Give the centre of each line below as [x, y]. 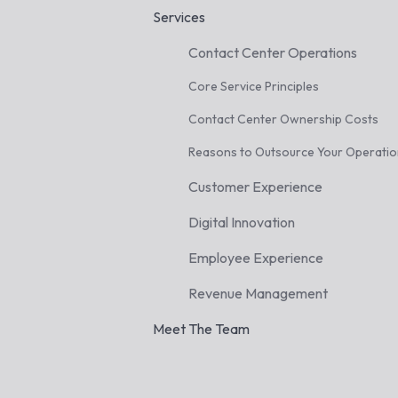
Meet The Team [201, 329]
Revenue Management [258, 293]
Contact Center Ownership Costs [283, 119]
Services [179, 17]
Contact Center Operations [273, 52]
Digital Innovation [242, 222]
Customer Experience [255, 187]
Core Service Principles [254, 86]
